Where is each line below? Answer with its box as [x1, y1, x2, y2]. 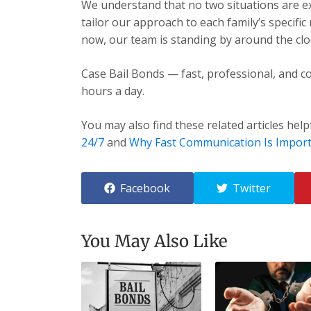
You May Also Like [81, 230, 228, 252]
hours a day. [81, 83, 144, 99]
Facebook [120, 180, 171, 196]
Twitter [233, 180, 271, 196]
